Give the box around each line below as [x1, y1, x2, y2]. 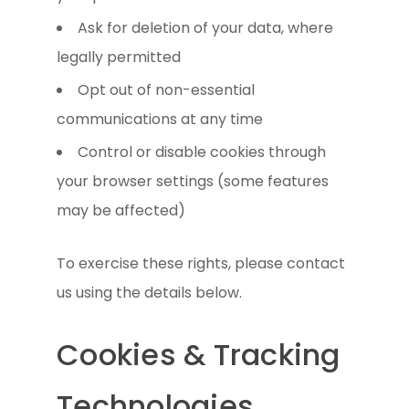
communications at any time [57, 108, 264, 130]
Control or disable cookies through [78, 141, 327, 163]
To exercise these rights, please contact [57, 252, 346, 274]
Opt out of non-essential [78, 79, 256, 100]
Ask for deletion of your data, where [78, 16, 334, 38]
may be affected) [57, 199, 186, 221]
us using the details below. [57, 281, 243, 303]
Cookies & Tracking [57, 333, 341, 375]
